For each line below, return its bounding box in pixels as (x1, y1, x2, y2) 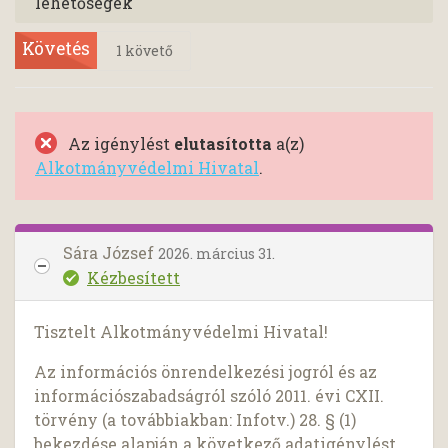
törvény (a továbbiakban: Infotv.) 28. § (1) (34, 409, 357, 431)
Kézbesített (87, 267, 180, 289)
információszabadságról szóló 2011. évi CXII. (34, 385, 385, 407)
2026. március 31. (158, 244, 275, 264)
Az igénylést (68, 132, 174, 154)
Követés (22, 37, 90, 61)
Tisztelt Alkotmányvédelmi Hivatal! (34, 321, 329, 343)
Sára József (63, 242, 158, 264)
